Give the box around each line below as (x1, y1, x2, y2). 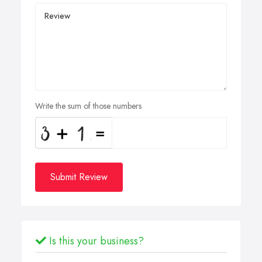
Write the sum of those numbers (35, 100, 142, 112)
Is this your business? (46, 233, 144, 249)
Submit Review (50, 170, 108, 184)
